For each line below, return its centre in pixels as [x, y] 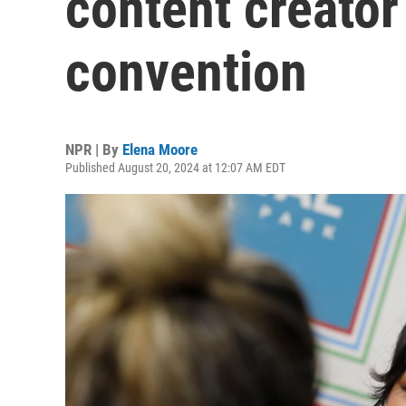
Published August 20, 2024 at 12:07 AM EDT [175, 168]
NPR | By [94, 150]
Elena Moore [160, 150]
